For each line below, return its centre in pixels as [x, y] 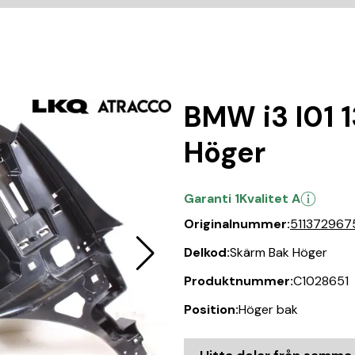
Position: [211, 309]
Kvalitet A [270, 198]
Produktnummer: [239, 281]
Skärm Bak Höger [279, 252]
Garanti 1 [212, 198]
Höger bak [268, 309]
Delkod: [207, 252]
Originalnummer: [237, 224]
